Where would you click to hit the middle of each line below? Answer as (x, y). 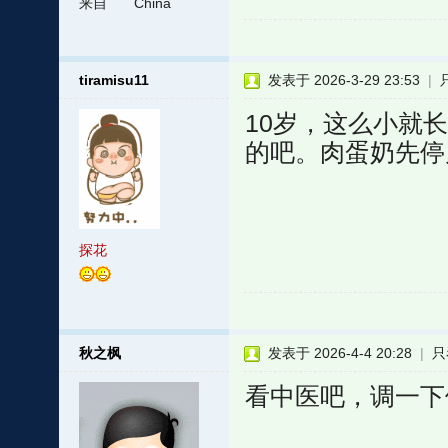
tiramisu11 (113, 80)
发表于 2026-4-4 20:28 (339, 353)
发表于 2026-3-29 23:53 (343, 80)
